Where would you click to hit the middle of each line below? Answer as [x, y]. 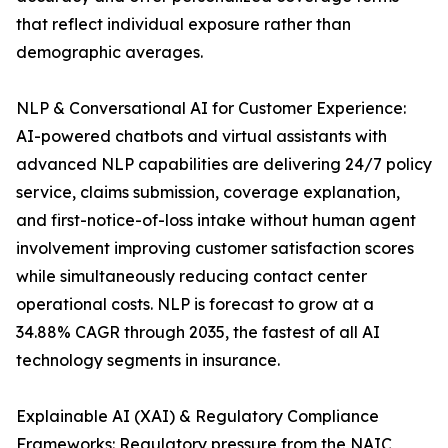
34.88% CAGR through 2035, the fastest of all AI [198, 332]
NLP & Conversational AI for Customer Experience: [211, 108]
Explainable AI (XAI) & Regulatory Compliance [197, 416]
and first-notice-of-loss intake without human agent [216, 220]
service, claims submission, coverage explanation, [208, 192]
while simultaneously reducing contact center [191, 276]
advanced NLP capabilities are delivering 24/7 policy [224, 164]
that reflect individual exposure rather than [183, 24]
